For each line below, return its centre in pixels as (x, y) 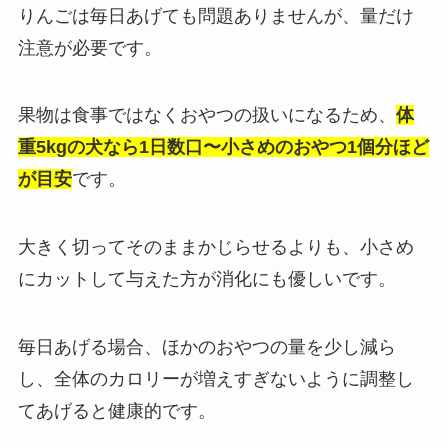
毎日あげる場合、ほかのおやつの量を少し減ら (206, 347)
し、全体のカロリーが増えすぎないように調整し (215, 379)
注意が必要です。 (89, 47)
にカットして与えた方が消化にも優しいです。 (206, 279)
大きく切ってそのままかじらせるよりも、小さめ (215, 247)
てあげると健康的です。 (116, 411)
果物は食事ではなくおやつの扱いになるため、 (206, 115)
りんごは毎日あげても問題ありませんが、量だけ (215, 15)
